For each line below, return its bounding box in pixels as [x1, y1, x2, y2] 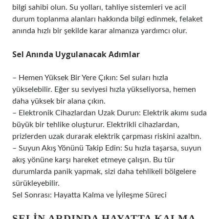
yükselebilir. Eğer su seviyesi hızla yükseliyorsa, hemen [12, 86, 196, 93]
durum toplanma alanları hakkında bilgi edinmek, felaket [12, 15, 203, 23]
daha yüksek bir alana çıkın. [12, 97, 106, 105]
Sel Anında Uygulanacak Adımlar [12, 49, 140, 60]
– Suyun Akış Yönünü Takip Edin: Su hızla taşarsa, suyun [12, 144, 201, 152]
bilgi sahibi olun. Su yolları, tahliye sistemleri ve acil [12, 3, 186, 11]
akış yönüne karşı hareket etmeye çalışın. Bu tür [12, 156, 175, 164]
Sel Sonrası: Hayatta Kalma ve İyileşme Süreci [12, 191, 167, 199]
